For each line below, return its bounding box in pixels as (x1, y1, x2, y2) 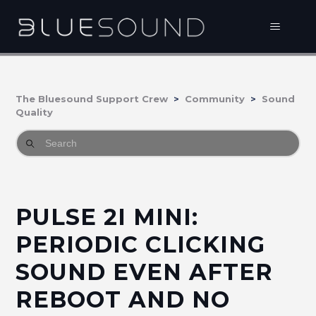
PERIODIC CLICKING (16, 231, 266, 258)
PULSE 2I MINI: (16, 203, 199, 231)
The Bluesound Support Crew (16, 93, 169, 104)
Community (185, 93, 245, 104)
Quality (16, 107, 54, 118)
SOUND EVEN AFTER (16, 258, 274, 286)
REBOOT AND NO (16, 286, 231, 313)
